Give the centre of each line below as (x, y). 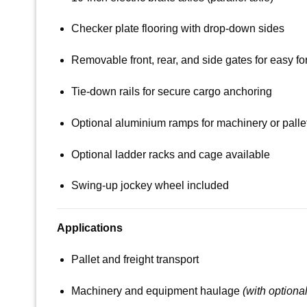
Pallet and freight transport (135, 260)
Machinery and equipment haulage (157, 291)
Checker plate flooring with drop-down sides (177, 29)
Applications (90, 228)
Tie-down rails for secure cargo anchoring (171, 92)
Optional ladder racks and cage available (170, 154)
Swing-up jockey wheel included (150, 186)
